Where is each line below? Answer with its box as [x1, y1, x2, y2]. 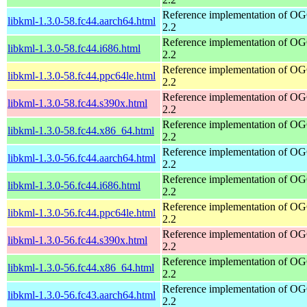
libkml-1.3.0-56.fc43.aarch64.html [8, 288, 156, 301]
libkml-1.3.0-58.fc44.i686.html [8, 42, 140, 54]
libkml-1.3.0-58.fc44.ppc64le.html [8, 69, 156, 82]
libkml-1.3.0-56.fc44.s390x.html [8, 234, 147, 246]
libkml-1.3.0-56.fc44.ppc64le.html [8, 206, 156, 219]
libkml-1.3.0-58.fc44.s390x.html [8, 97, 147, 109]
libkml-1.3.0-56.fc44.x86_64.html [8, 261, 154, 273]
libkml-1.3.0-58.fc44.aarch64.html [8, 14, 156, 27]
